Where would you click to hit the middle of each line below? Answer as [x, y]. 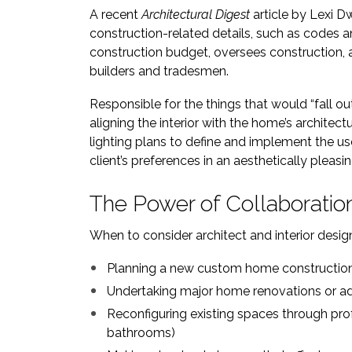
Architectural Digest [197, 15]
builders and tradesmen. [159, 71]
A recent [115, 15]
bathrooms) [141, 333]
